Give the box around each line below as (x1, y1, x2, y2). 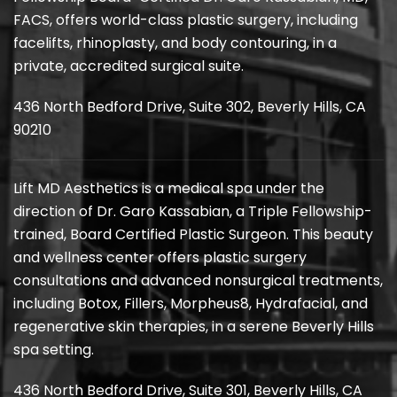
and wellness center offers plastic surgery (13, 247, 307, 269)
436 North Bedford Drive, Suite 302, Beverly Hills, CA (13, 97, 366, 118)
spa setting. (13, 339, 94, 361)
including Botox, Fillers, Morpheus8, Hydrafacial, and (13, 293, 368, 315)
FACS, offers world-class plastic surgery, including (13, 10, 358, 31)
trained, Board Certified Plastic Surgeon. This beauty (13, 224, 373, 245)
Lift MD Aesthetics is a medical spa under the (13, 178, 324, 199)
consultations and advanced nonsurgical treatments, (13, 270, 383, 292)
